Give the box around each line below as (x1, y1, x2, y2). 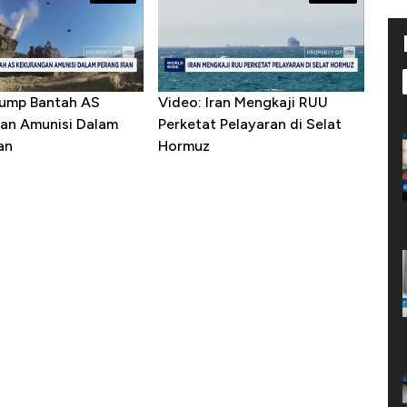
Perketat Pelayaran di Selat (157, 115, 342, 134)
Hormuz (157, 137, 210, 155)
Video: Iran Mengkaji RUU (157, 94, 328, 112)
